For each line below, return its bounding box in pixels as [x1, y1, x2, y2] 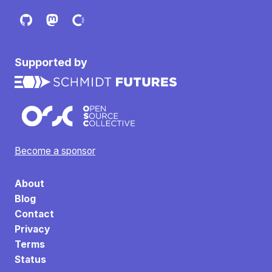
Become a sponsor [15, 145, 95, 157]
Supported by [15, 56, 87, 69]
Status [15, 254, 46, 265]
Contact [15, 208, 54, 220]
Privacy [15, 223, 50, 235]
